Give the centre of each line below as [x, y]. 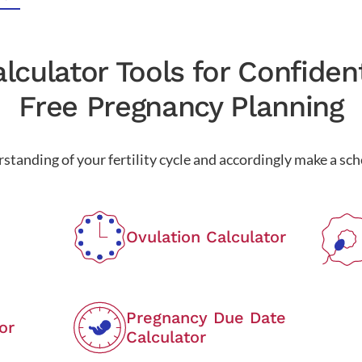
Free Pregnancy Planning [181, 106]
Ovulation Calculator [206, 237]
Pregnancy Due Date [206, 318]
